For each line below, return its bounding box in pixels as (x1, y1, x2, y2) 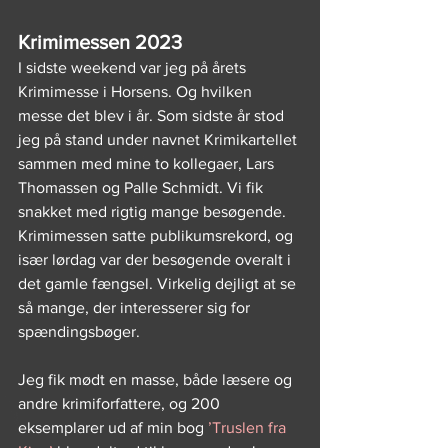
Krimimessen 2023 (18, 31, 182, 53)
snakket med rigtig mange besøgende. (18, 203, 290, 220)
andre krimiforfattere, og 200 (18, 395, 224, 412)
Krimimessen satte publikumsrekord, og (18, 227, 297, 244)
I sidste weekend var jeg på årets (18, 59, 250, 76)
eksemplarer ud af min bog (18, 419, 208, 436)
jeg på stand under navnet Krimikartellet (18, 131, 301, 148)
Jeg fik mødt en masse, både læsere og (18, 371, 296, 388)
